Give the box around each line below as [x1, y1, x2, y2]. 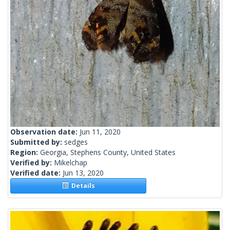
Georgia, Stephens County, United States [40, 147, 176, 158]
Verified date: [10, 168, 63, 178]
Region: [10, 147, 40, 158]
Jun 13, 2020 [63, 168, 104, 178]
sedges [64, 137, 88, 147]
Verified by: [10, 158, 54, 168]
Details [68, 181, 95, 190]
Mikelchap [54, 158, 87, 168]
